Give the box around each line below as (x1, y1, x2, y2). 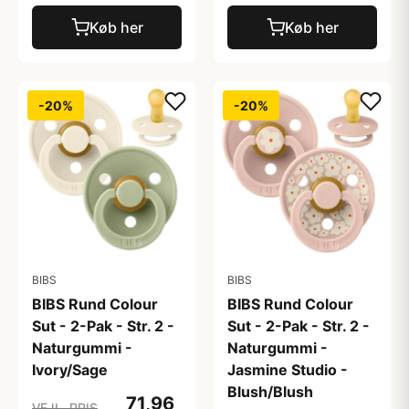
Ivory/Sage (32, 361, 108, 379)
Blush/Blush (227, 383, 313, 401)
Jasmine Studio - (227, 361, 348, 379)
